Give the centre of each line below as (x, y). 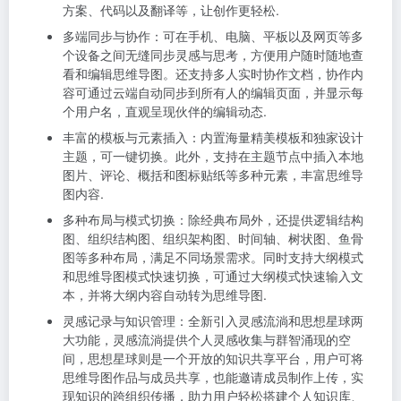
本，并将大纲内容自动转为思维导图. (165, 294)
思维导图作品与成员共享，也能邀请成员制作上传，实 (213, 377)
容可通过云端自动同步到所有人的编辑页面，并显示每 (213, 92)
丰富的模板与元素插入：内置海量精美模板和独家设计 (213, 137)
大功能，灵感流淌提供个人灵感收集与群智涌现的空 (207, 339)
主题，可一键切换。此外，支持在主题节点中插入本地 (213, 156)
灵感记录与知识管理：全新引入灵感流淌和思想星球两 (213, 320)
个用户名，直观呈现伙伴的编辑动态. (165, 111)
